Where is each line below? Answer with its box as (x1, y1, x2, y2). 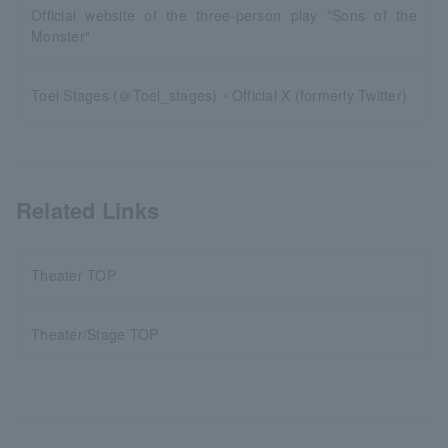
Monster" (31, 25, 91, 46)
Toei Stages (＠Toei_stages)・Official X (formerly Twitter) (31, 84, 408, 105)
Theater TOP (31, 264, 116, 285)
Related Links (16, 193, 160, 226)
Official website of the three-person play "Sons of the (31, 4, 417, 25)
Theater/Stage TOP (31, 323, 159, 344)
